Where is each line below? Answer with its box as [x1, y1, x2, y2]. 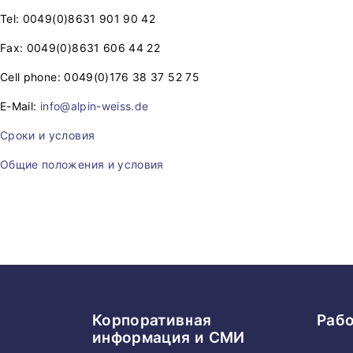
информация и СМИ [92, 329, 245, 347]
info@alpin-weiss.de [39, 99, 149, 113]
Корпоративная [92, 311, 212, 329]
